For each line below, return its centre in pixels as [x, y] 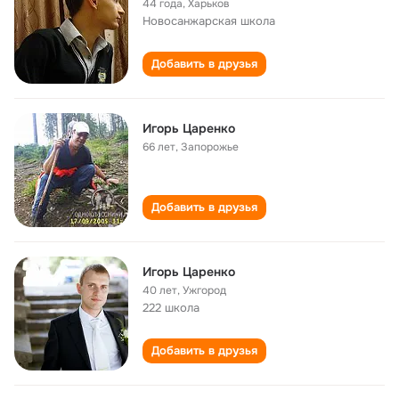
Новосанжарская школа [209, 21]
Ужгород [204, 290]
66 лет [159, 147]
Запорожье [210, 147]
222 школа [171, 308]
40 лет [160, 290]
